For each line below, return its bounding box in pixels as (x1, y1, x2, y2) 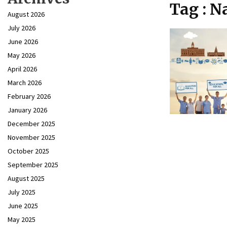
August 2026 (8, 10, 45, 19)
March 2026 (8, 78, 42, 87)
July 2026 (8, 23, 35, 32)
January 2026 (8, 105, 47, 115)
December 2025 (8, 119, 55, 128)
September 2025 (8, 160, 58, 169)
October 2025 (8, 146, 49, 156)
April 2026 (8, 64, 37, 73)
